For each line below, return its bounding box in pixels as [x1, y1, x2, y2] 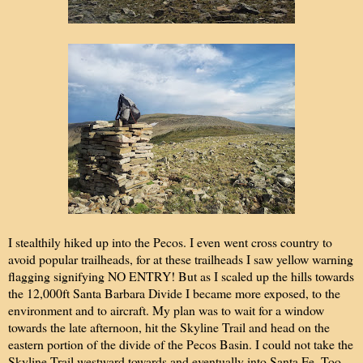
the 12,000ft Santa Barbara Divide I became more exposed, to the [8, 284, 340, 301]
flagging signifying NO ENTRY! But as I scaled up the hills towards [8, 267, 354, 284]
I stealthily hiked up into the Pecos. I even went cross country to [8, 233, 332, 250]
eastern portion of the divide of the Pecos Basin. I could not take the [8, 335, 353, 352]
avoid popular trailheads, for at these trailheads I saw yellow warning [8, 250, 353, 267]
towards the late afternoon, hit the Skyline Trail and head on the [8, 318, 330, 335]
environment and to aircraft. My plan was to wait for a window [8, 301, 324, 318]
